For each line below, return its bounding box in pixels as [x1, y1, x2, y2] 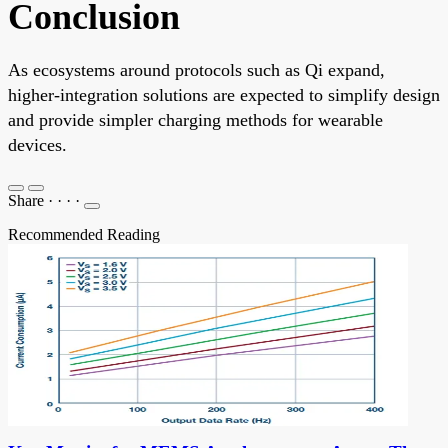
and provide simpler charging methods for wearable [8, 109, 383, 130]
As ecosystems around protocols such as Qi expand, [8, 59, 385, 80]
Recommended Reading [8, 225, 160, 243]
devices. [8, 134, 67, 155]
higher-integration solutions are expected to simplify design [8, 84, 440, 105]
